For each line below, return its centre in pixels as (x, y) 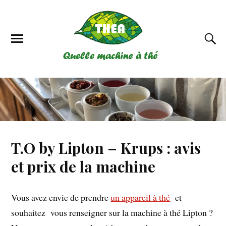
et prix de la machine (83, 166)
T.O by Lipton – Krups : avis (106, 147)
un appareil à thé (140, 197)
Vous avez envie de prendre (61, 197)
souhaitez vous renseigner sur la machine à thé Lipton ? (112, 212)
